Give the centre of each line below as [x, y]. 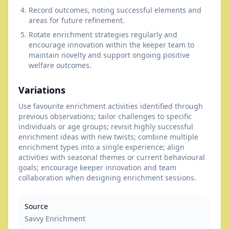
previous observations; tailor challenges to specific [105, 116]
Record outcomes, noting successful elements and [115, 10]
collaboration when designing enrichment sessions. [107, 178]
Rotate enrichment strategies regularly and [103, 35]
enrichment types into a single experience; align [101, 147]
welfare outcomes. [60, 65]
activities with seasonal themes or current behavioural [112, 157]
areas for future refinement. [77, 20]
